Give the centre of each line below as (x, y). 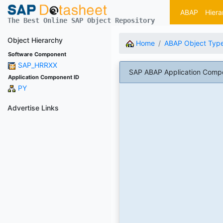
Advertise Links (33, 108)
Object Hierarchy (35, 40)
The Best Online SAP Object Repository (81, 20)
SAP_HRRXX (38, 65)
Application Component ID (44, 77)
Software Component (37, 54)
